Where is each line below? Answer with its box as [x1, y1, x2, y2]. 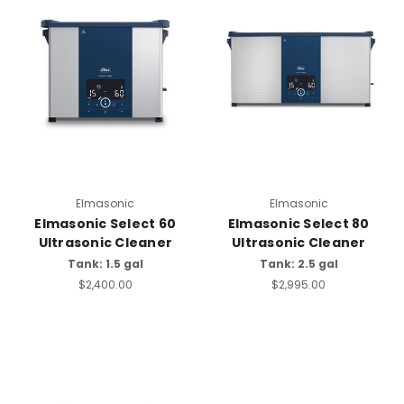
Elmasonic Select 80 [227, 215, 370, 234]
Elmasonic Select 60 [34, 215, 177, 234]
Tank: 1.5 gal [67, 256, 143, 272]
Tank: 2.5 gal [259, 256, 338, 272]
